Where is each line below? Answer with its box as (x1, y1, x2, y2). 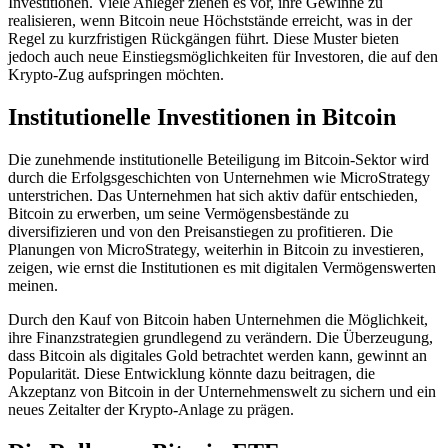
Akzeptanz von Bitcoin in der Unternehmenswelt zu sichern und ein (8, 383, 436, 401)
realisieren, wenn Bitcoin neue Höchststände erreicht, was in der (8, 12, 412, 30)
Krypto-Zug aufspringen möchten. (8, 66, 224, 84)
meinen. (8, 277, 58, 295)
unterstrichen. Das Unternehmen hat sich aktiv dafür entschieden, (8, 187, 418, 205)
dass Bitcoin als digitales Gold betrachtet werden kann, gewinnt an (8, 347, 427, 365)
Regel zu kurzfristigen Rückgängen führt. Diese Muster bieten (8, 30, 399, 48)
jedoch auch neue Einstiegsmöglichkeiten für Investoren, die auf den (8, 48, 438, 66)
